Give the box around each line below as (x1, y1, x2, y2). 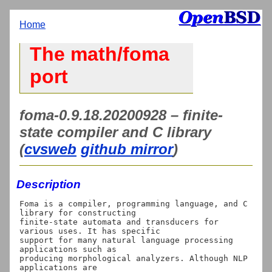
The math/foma (30, 43, 169, 66)
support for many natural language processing (19, 235, 233, 245)
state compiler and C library (19, 123, 211, 140)
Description (16, 177, 81, 191)
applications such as (19, 244, 117, 254)
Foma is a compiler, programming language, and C (19, 199, 248, 208)
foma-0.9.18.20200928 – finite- (19, 106, 223, 123)
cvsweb (24, 140, 76, 157)
